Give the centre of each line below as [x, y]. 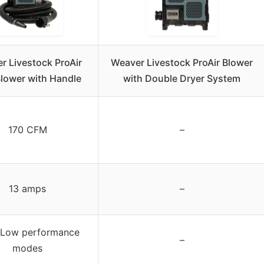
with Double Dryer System [182, 78]
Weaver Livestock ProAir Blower [182, 62]
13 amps [27, 188]
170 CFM [27, 129]
